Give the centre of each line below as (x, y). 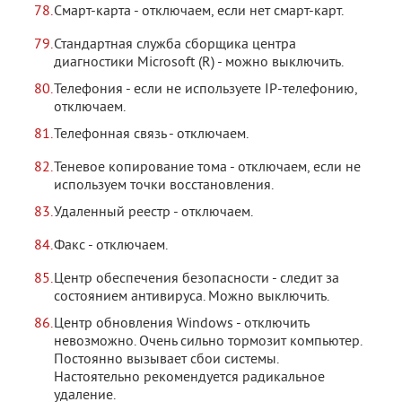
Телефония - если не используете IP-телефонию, (205, 90)
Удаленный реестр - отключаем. (153, 213)
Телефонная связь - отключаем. (151, 135)
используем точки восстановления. (164, 186)
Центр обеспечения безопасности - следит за (197, 279)
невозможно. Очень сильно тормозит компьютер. (208, 342)
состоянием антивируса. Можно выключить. (192, 297)
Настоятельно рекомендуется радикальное (189, 378)
